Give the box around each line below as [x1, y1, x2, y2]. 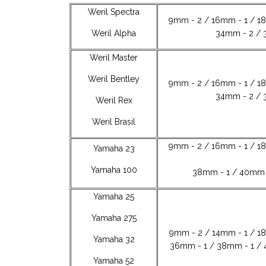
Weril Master [90, 52, 138, 62]
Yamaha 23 [93, 143, 135, 153]
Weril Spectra [88, 7, 140, 17]
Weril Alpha [91, 28, 136, 38]
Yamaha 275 [91, 213, 137, 223]
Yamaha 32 [93, 234, 135, 244]
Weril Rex [95, 95, 132, 105]
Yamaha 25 [93, 191, 134, 201]
